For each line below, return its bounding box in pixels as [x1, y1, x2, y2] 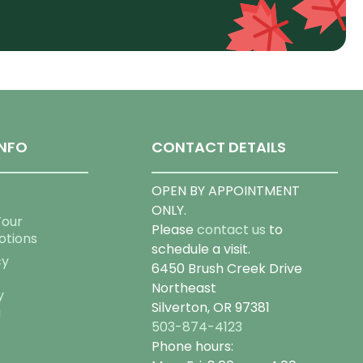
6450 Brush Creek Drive [151, 259, 302, 279]
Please [151, 220, 197, 240]
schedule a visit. [151, 240, 250, 259]
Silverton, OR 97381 [151, 298, 270, 318]
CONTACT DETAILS [151, 137, 286, 158]
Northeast [151, 279, 216, 298]
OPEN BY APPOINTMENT [151, 181, 300, 201]
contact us [196, 220, 266, 240]
